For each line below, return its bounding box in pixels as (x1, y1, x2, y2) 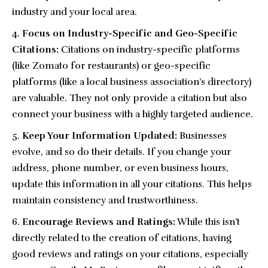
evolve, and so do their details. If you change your (12, 145, 231, 158)
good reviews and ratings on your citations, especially (12, 248, 248, 260)
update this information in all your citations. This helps (12, 178, 252, 190)
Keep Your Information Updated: (22, 129, 177, 142)
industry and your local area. (12, 5, 137, 18)
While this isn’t (175, 215, 240, 228)
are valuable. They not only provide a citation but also (12, 92, 247, 104)
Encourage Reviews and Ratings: (22, 215, 175, 228)
